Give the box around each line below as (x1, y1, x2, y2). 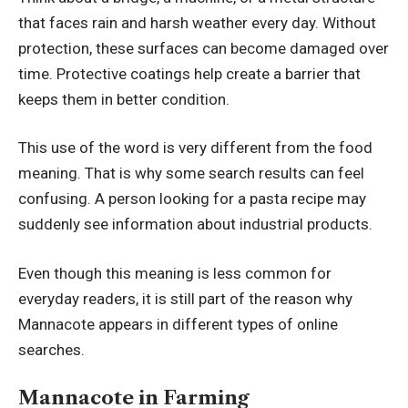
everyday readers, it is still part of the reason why (18, 289, 352, 308)
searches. (18, 340, 85, 359)
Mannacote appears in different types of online (18, 314, 338, 333)
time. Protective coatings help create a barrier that (18, 64, 361, 83)
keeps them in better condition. (18, 89, 229, 108)
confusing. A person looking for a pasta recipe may (18, 189, 366, 209)
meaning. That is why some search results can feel (18, 164, 364, 183)
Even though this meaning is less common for (18, 263, 331, 282)
